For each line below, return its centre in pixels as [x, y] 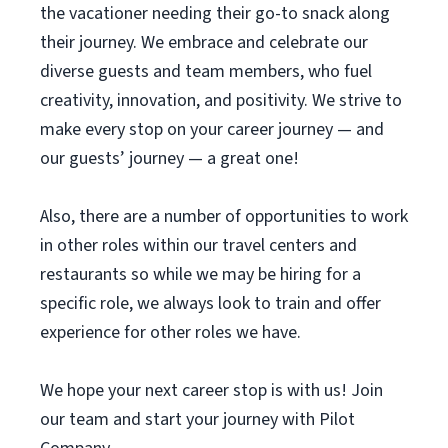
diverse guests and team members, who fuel [206, 71]
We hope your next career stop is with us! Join [211, 390]
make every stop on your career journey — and [212, 129]
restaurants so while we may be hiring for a [200, 274]
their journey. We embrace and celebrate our [204, 42]
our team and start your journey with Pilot [197, 419]
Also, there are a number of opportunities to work [224, 216]
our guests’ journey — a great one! [169, 158]
